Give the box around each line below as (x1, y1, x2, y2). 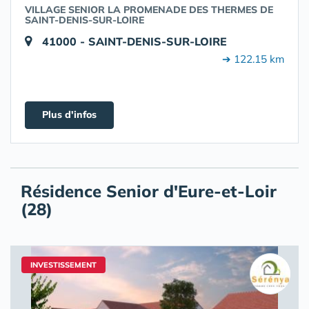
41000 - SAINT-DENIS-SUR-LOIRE (42, 34, 227, 48)
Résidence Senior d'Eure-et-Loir (21, 181, 277, 201)
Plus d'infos (42, 108, 97, 121)
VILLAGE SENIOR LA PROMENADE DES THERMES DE (25, 3, 273, 16)
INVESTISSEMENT (30, 260, 97, 270)
